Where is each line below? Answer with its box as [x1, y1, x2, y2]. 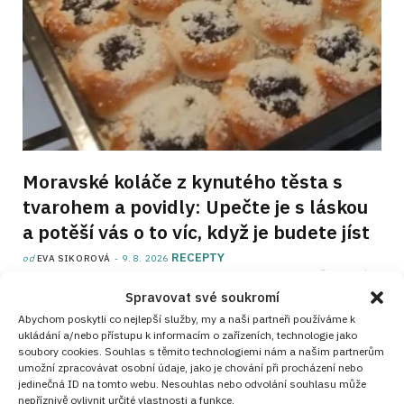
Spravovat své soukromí [124, 288, 280, 306]
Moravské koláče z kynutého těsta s [23, 168, 343, 194]
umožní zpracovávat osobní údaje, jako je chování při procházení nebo [18, 360, 363, 374]
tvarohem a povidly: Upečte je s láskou [23, 193, 368, 219]
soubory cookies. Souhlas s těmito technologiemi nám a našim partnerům [18, 344, 384, 358]
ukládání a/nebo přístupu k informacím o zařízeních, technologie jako [18, 327, 357, 342]
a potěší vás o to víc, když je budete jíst [23, 218, 370, 244]
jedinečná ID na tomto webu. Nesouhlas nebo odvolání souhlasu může [18, 376, 366, 390]
